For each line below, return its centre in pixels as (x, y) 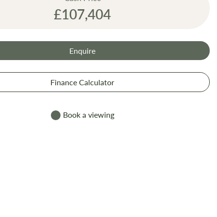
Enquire (83, 50)
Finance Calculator (83, 82)
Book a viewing (88, 115)
